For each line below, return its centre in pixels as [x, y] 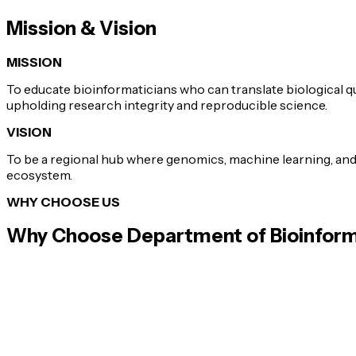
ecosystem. [39, 174]
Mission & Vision [81, 28]
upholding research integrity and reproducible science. [167, 104]
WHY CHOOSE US [63, 201]
